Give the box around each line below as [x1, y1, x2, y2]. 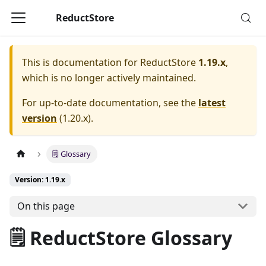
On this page [17, 199, 75, 213]
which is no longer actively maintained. [22, 71, 196, 84]
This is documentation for [22, 56, 140, 69]
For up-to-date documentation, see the [22, 96, 198, 109]
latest [198, 96, 226, 109]
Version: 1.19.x [15, 175, 65, 185]
